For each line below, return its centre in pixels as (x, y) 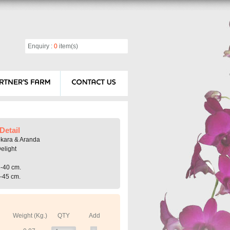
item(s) (68, 46)
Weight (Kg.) (30, 216)
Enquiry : (41, 46)
